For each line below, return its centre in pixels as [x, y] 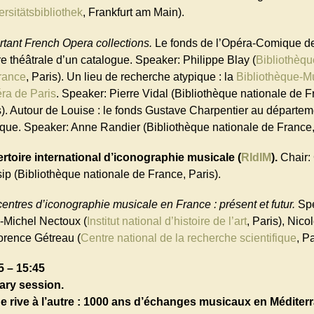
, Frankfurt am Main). [134, 13]
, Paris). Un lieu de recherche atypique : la [131, 76]
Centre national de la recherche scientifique [189, 238]
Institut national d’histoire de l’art [167, 221]
